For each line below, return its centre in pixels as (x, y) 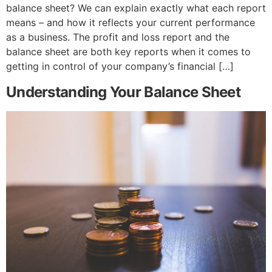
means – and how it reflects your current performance (131, 23)
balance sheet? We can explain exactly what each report (136, 8)
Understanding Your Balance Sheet (123, 92)
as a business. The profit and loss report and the (118, 37)
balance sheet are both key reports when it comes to (128, 52)
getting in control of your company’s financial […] (120, 66)
